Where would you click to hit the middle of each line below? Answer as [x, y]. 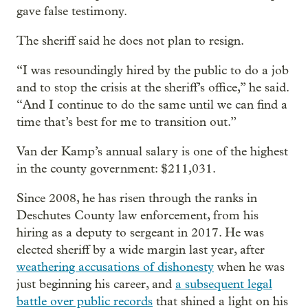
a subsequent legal [224, 284]
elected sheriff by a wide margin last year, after [141, 250]
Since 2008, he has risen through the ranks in [137, 198]
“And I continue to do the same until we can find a [152, 104]
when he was [249, 267]
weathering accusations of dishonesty [115, 267]
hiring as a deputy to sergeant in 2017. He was [140, 232]
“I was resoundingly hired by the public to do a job [153, 70]
